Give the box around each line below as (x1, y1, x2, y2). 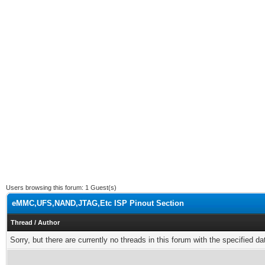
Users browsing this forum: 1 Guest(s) (6, 184, 117, 191)
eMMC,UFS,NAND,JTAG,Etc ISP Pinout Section (12, 199, 184, 208)
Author (38, 219, 60, 226)
